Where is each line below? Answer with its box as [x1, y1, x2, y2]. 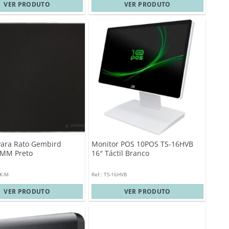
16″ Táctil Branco [91, 148, 149, 158]
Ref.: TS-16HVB [91, 170, 127, 178]
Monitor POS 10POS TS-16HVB [91, 139, 193, 149]
